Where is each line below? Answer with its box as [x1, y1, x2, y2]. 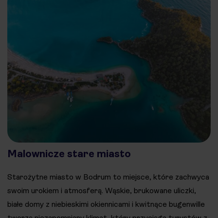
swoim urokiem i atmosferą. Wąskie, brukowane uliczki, [7, 186, 196, 196]
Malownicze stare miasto [7, 148, 131, 160]
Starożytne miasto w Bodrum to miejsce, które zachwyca [7, 172, 209, 182]
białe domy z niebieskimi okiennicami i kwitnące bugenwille [7, 200, 205, 209]
